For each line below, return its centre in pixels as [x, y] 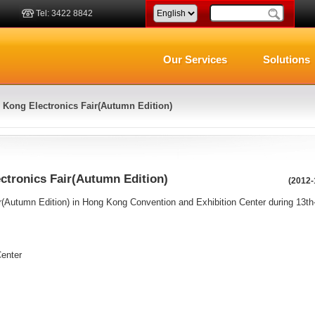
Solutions [287, 59]
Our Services [195, 59]
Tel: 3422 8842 [64, 13]
